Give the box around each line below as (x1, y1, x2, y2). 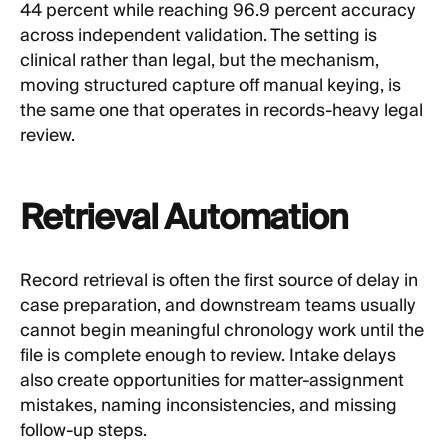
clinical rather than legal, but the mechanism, (20, 45, 379, 76)
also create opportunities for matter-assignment (20, 366, 404, 397)
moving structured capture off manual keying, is (20, 70, 401, 101)
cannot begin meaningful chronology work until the (20, 316, 424, 347)
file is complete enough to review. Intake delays (20, 341, 396, 372)
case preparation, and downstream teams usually (20, 291, 416, 322)
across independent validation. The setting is (20, 20, 377, 51)
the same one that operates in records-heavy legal (20, 95, 423, 126)
